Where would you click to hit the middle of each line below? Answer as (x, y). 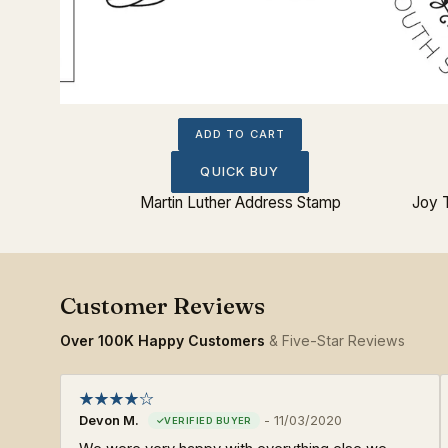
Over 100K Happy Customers (162, 340)
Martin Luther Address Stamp (240, 202)
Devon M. (109, 420)
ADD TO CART (240, 133)
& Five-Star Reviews (335, 340)
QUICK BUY (240, 171)
